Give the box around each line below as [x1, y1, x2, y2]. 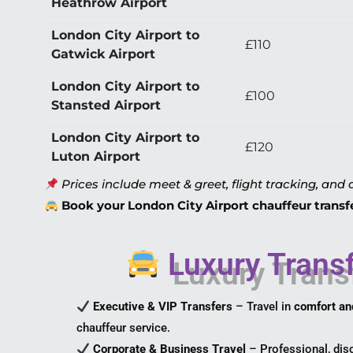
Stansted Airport [51, 98, 161, 113]
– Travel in [232, 299, 295, 314]
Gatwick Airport [51, 46, 155, 62]
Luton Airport [51, 149, 140, 165]
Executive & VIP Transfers [93, 299, 233, 314]
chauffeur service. [76, 321, 170, 336]
